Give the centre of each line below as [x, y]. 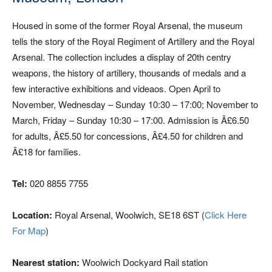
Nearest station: [46, 262]
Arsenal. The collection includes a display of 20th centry [122, 57]
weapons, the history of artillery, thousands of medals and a [129, 73]
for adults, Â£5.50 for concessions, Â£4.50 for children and [127, 136]
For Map [29, 230]
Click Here [226, 215]
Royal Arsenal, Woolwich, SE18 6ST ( [128, 215]
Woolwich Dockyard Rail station [144, 262]
